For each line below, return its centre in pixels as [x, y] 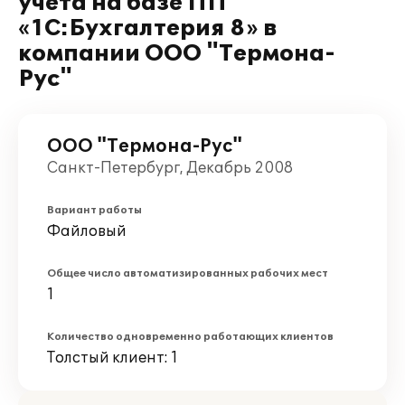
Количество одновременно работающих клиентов [190, 337]
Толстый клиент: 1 [113, 358]
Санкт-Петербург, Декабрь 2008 [170, 168]
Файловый [87, 231]
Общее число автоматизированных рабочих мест [188, 273]
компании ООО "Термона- [177, 54]
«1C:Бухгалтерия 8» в [147, 28]
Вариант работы [94, 210]
